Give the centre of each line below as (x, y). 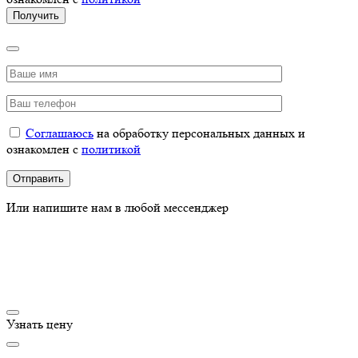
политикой (111, 149)
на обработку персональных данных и (199, 133)
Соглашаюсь (60, 133)
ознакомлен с (44, 149)
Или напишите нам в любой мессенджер (117, 207)
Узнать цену (40, 324)
